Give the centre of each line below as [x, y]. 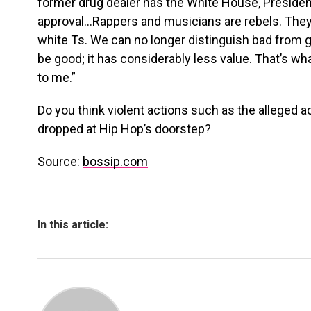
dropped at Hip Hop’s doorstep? [124, 129]
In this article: [73, 225]
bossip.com [115, 161]
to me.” [57, 77]
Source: [60, 161]
